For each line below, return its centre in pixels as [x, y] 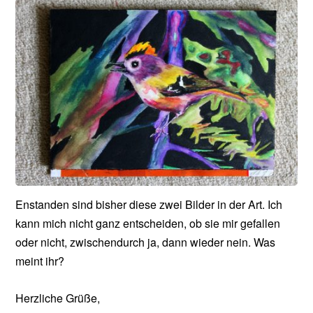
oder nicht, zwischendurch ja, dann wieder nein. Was [146, 242]
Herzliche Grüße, [58, 298]
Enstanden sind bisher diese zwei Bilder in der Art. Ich [149, 205]
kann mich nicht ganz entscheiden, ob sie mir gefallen [148, 224]
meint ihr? [40, 261]
